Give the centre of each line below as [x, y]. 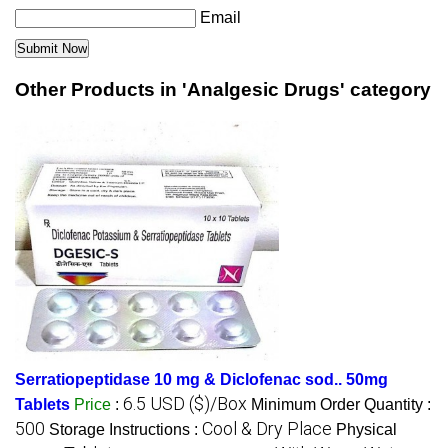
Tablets [42, 405]
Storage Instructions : [125, 430]
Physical [366, 430]
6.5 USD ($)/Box [185, 404]
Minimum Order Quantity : [341, 405]
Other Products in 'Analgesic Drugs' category [223, 90]
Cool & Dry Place [267, 429]
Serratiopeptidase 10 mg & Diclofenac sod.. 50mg [201, 380]
